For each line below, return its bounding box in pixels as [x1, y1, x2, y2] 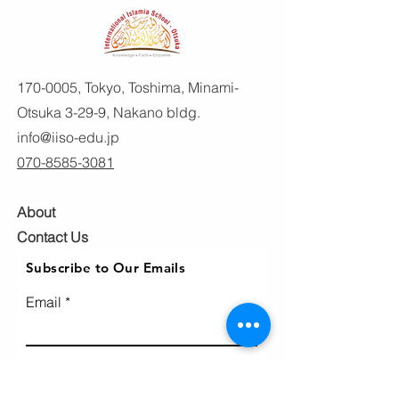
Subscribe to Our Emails [26, 258, 186, 276]
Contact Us [17, 227, 88, 246]
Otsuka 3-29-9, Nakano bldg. [17, 102, 200, 121]
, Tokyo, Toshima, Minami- [77, 77, 239, 96]
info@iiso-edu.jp [17, 127, 119, 146]
